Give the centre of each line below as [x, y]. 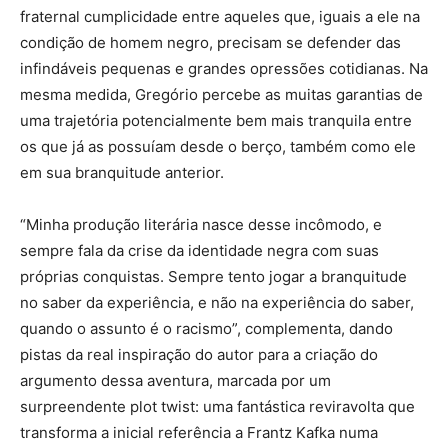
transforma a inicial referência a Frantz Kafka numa [199, 432]
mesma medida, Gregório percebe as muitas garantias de [221, 94]
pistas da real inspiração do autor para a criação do [199, 354]
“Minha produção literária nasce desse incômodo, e [201, 224]
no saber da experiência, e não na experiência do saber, [217, 302]
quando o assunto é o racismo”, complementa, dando [206, 328]
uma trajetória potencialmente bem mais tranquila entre [216, 120]
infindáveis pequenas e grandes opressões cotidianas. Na [224, 68]
